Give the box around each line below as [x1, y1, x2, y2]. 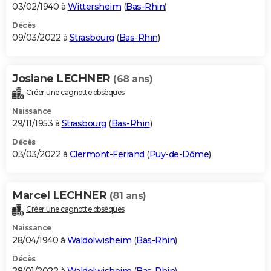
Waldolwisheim [67, 235, 131, 246]
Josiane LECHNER [12, 72, 113, 86]
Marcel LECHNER [12, 189, 109, 203]
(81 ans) [109, 190, 146, 202]
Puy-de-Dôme [149, 149, 209, 160]
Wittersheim [67, 1, 121, 13]
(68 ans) [113, 73, 152, 85]
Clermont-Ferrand [69, 149, 145, 160]
